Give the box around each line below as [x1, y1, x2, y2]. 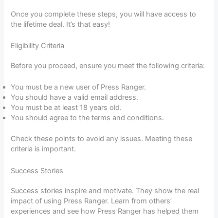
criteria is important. [11, 145, 76, 154]
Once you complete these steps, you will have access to [11, 9, 197, 18]
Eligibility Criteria [11, 41, 65, 51]
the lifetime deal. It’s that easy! [11, 19, 110, 29]
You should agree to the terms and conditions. [11, 113, 164, 123]
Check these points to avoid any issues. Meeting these [11, 134, 193, 144]
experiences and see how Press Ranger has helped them [11, 206, 199, 216]
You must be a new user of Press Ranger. [11, 83, 146, 92]
